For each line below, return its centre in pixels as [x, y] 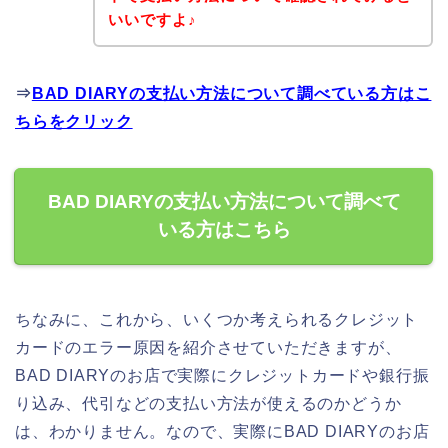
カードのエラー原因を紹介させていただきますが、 [208, 347]
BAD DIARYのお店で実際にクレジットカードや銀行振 [222, 375]
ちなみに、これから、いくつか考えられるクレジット [217, 319]
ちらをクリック [74, 121]
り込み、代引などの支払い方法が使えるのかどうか [208, 403]
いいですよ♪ [152, 19]
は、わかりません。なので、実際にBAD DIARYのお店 [222, 431]
